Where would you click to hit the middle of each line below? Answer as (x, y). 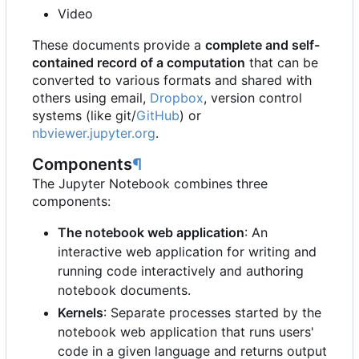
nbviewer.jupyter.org (94, 133)
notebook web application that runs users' (186, 331)
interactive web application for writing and (187, 251)
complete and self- (262, 44)
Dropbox (177, 97)
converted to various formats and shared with (172, 80)
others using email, (91, 97)
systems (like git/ (84, 115)
